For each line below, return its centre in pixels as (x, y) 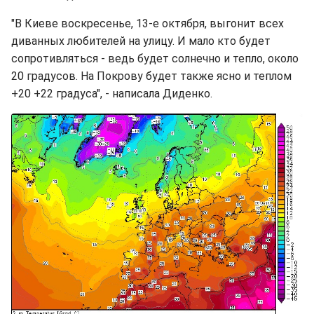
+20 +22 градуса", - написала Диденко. (112, 93)
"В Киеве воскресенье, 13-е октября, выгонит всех (148, 23)
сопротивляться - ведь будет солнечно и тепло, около (155, 58)
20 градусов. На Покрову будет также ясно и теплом (151, 76)
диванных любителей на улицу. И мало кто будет (141, 41)
